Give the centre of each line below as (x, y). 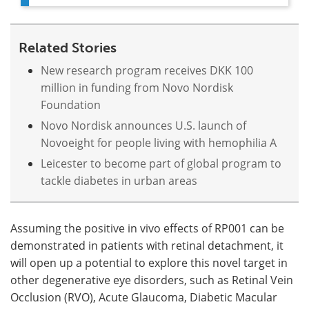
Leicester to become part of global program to (161, 163)
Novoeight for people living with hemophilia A (159, 142)
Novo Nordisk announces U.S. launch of (143, 125)
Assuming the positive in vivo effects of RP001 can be (147, 228)
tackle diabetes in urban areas (119, 180)
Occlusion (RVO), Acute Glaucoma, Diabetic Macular (144, 297)
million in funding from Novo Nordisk (137, 87)
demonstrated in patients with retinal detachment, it (147, 245)
